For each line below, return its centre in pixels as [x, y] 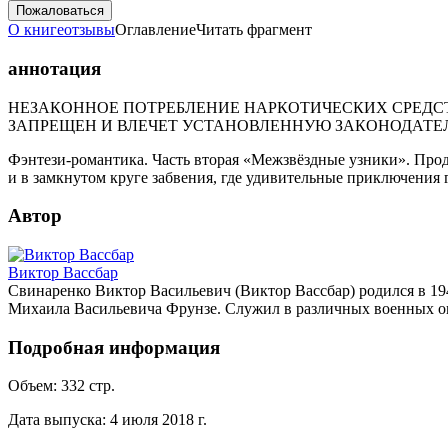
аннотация [54, 68]
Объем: [32, 386]
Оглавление [155, 30]
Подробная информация [114, 347]
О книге [36, 30]
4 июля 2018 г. [158, 420]
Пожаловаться [60, 11]
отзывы [89, 30]
